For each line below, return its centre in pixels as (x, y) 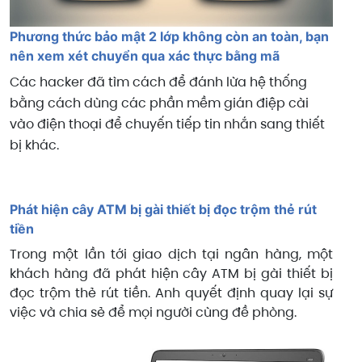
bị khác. (34, 145)
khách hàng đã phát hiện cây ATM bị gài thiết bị (171, 273)
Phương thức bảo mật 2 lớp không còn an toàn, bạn (169, 36)
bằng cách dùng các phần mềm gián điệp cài (159, 103)
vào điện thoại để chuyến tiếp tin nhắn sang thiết (167, 124)
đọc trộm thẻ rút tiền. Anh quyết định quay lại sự (171, 293)
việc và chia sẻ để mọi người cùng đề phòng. (153, 312)
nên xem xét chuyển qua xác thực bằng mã (145, 55)
